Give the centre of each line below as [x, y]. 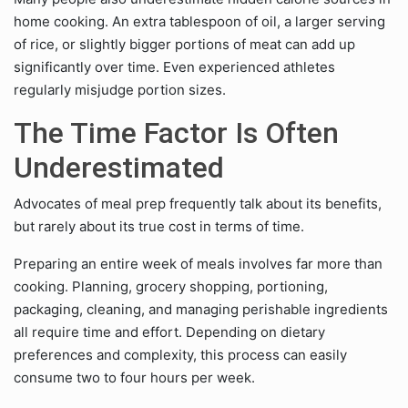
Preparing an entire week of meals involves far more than [198, 264]
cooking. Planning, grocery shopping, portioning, [171, 286]
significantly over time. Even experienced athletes [174, 67]
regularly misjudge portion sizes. [120, 90]
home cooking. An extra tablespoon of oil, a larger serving [199, 21]
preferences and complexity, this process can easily [180, 355]
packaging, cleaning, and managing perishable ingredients [201, 309]
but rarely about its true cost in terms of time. [159, 226]
